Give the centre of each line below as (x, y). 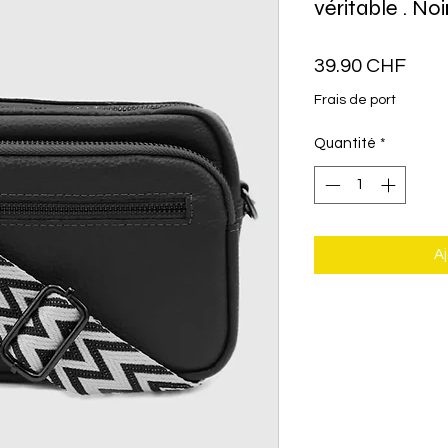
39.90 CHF (360, 65)
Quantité (345, 143)
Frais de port (355, 99)
